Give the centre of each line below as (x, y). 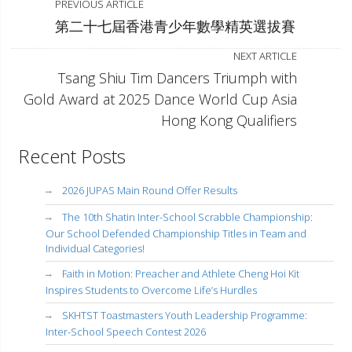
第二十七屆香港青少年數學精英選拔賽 (175, 26)
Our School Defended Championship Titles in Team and (176, 234)
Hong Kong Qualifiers (229, 120)
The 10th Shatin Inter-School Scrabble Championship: (187, 217)
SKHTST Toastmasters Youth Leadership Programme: (185, 315)
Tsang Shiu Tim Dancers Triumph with (178, 78)
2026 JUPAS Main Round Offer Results (150, 191)
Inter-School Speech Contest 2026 (126, 332)
